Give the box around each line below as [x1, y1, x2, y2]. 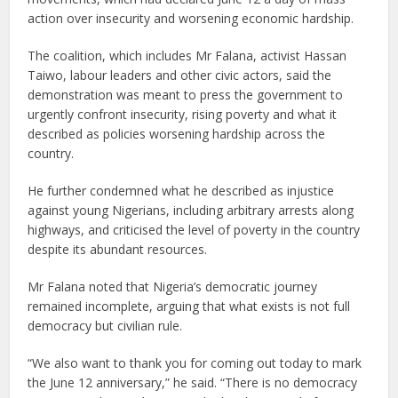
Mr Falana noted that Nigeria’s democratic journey [28, 277, 318, 295]
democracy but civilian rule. [28, 316, 183, 334]
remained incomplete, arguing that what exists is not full [28, 297, 351, 314]
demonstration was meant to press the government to [28, 85, 344, 103]
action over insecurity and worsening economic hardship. [28, 9, 354, 27]
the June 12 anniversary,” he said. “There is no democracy [28, 373, 358, 391]
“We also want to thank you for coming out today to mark [28, 354, 362, 371]
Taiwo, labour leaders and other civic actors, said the [28, 66, 332, 84]
